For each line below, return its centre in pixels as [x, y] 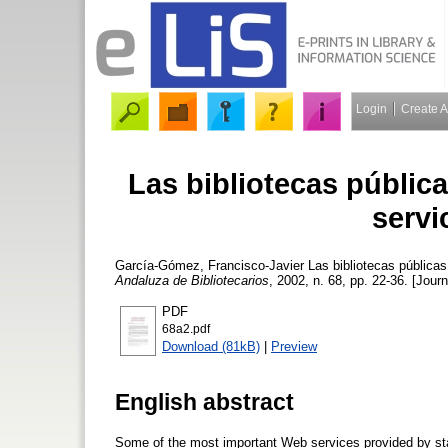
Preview [294, 346]
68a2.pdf [186, 328]
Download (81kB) [211, 346]
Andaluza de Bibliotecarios [192, 280]
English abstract [204, 401]
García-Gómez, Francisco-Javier [209, 265]
